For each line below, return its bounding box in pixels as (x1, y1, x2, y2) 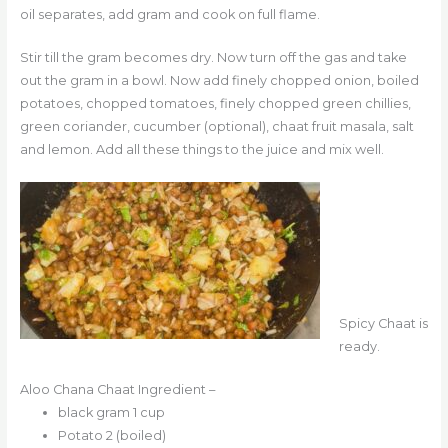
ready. (338, 339, 380, 354)
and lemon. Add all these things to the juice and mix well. (19, 142, 384, 158)
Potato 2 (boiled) (57, 428, 166, 444)
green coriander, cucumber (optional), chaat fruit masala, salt (19, 119, 414, 135)
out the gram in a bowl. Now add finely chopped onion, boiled (19, 73, 419, 89)
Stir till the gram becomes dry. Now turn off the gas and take (19, 50, 407, 66)
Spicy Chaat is (338, 316, 428, 331)
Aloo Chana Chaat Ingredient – (19, 382, 215, 398)
